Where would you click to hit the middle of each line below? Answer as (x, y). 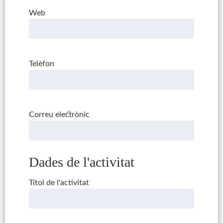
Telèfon (41, 63)
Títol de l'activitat (59, 183)
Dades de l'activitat (81, 162)
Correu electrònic (59, 114)
